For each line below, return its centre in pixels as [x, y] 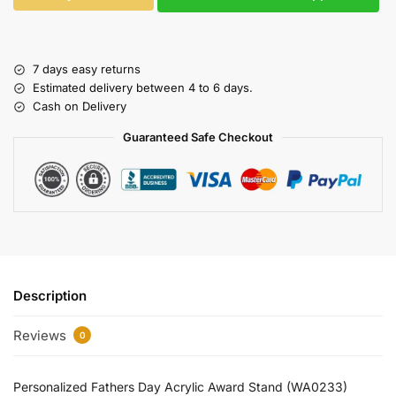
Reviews [42, 336]
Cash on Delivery [80, 107]
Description [50, 295]
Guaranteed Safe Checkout [198, 137]
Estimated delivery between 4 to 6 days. [143, 88]
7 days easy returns [87, 69]
